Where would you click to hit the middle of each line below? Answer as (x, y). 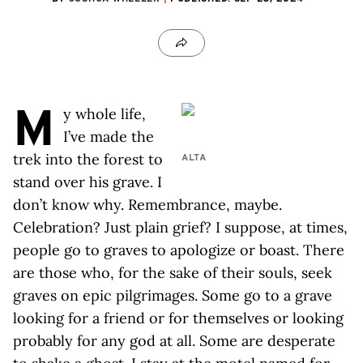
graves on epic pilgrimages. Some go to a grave (173, 295)
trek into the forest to (88, 159)
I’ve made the (109, 137)
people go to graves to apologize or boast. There (179, 250)
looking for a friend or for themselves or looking (178, 318)
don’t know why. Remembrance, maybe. (147, 205)
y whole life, (105, 114)
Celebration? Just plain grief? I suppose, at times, (180, 227)
